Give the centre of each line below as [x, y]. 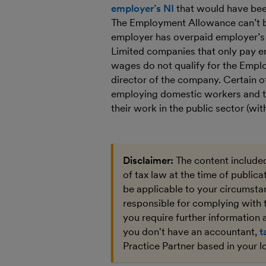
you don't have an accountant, [191, 232]
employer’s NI [142, 8]
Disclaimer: [148, 160]
